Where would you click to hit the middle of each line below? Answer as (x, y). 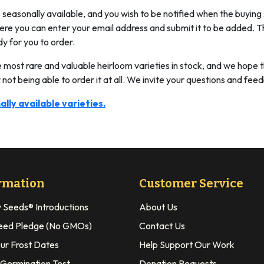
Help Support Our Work (187, 244)
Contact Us (162, 225)
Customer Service (191, 183)
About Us (158, 207)
